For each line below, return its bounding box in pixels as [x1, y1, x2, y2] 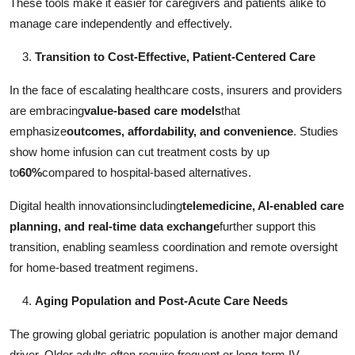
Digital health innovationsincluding [10, 198, 182, 212]
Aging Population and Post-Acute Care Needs [35, 293, 288, 307]
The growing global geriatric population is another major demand [10, 326, 338, 341]
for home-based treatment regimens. [10, 260, 198, 274]
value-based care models [84, 103, 221, 117]
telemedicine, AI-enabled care [182, 198, 344, 212]
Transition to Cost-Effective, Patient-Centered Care [35, 49, 315, 63]
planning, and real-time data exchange [10, 219, 219, 233]
